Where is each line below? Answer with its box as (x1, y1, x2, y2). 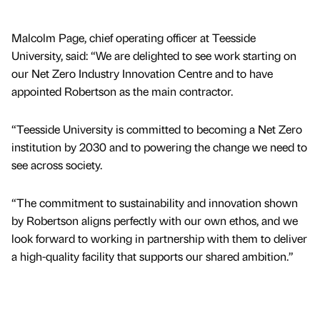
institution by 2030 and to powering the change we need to (11, 139, 307, 154)
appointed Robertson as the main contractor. (11, 83, 233, 99)
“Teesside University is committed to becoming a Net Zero (11, 121, 302, 136)
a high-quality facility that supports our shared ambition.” (11, 248, 294, 264)
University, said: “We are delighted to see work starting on (11, 47, 296, 63)
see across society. (11, 156, 102, 172)
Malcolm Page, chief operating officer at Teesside (11, 29, 256, 45)
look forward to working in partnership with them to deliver (11, 230, 307, 246)
